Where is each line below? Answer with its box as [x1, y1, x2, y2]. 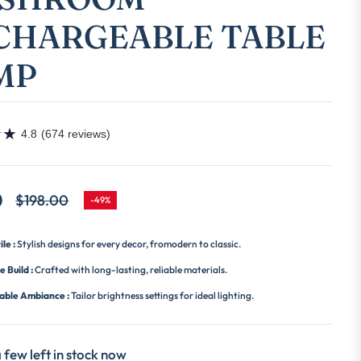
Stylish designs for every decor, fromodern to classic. [17, 237, 242, 250]
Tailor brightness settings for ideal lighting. [71, 288, 255, 301]
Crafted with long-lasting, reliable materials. [35, 263, 228, 276]
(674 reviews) [41, 127, 111, 140]
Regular [15, 200, 64, 218]
